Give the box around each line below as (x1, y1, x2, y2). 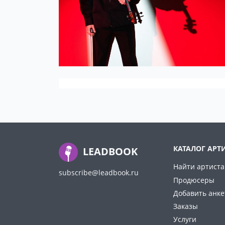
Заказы (173, 201, 198, 211)
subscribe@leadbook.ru (59, 168, 139, 178)
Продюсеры (173, 175, 214, 185)
